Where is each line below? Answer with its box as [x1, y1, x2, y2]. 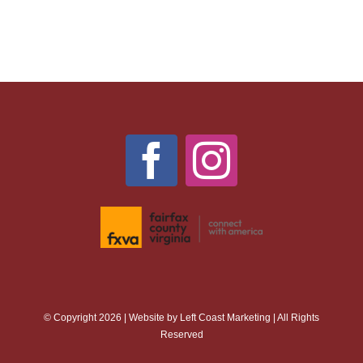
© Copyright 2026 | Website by [44, 312, 180, 324]
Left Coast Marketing [180, 312, 271, 324]
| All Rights [271, 312, 319, 324]
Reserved [160, 329, 203, 341]
